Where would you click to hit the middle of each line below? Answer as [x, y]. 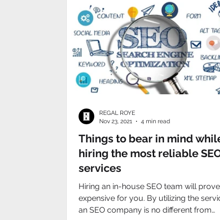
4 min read [155, 121]
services [100, 168]
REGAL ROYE [117, 113]
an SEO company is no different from [145, 210]
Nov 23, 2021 [116, 121]
